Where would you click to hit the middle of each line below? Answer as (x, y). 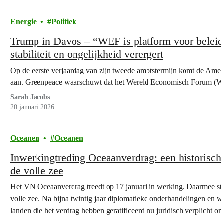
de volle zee (37, 170)
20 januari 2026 (32, 107)
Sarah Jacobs (30, 97)
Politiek (64, 21)
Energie (23, 21)
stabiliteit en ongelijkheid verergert (87, 54)
